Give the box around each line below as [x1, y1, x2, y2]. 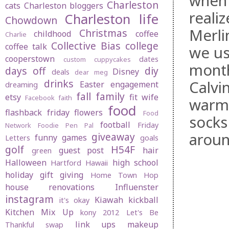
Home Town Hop [90, 170, 159, 180]
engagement [110, 79, 159, 90]
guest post [58, 145, 104, 156]
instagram [5, 192, 54, 207]
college [125, 39, 158, 53]
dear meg [75, 67, 108, 77]
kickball [128, 194, 158, 206]
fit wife [129, 91, 159, 103]
